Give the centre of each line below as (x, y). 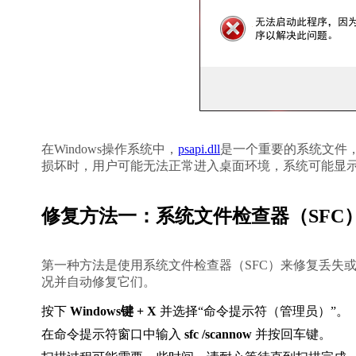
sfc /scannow (218, 334)
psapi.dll (199, 149)
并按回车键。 (292, 334)
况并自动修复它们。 (99, 282)
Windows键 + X (113, 311)
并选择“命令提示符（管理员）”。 (253, 311)
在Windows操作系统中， (110, 149)
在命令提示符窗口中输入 (113, 334)
